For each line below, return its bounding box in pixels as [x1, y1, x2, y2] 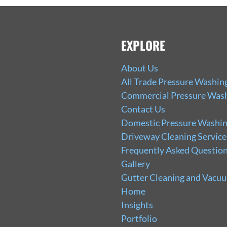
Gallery [121, 158, 150, 169]
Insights [121, 199, 153, 210]
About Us [121, 62, 158, 73]
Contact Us [121, 103, 165, 115]
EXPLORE [121, 35, 165, 54]
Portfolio [121, 212, 157, 224]
